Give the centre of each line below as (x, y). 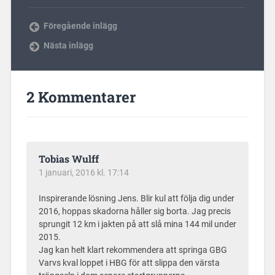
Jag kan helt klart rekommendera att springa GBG (133, 250)
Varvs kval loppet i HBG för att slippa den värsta (129, 263)
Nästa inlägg (68, 46)
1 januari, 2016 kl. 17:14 (83, 172)
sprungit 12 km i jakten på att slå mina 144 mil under (137, 224)
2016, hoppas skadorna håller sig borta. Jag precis (134, 211)
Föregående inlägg (80, 26)
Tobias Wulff (68, 158)
